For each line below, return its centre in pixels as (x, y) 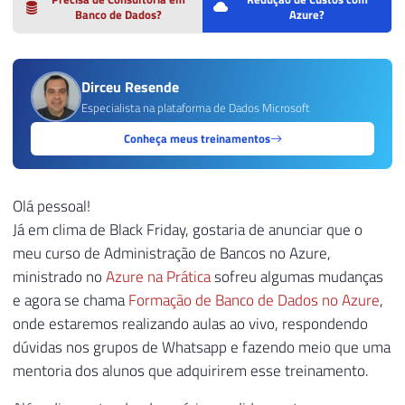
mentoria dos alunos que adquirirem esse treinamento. (191, 370)
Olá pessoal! (52, 206)
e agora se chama (71, 300)
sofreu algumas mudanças (297, 276)
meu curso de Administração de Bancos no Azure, (172, 253)
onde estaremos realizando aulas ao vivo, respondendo (190, 323)
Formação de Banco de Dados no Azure (254, 300)
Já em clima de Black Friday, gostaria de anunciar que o (188, 229)
